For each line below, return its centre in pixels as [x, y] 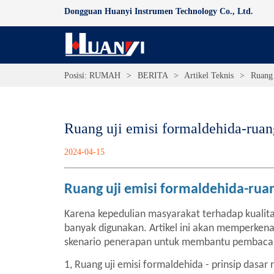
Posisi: [76, 75]
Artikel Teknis [209, 75]
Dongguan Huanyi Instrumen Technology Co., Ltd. [159, 11]
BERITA [153, 75]
